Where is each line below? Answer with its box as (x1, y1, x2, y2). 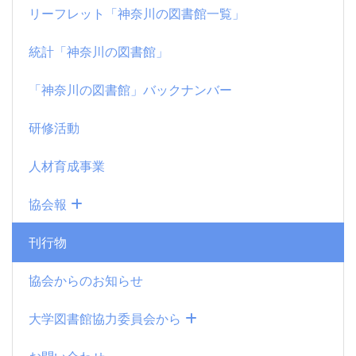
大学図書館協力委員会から (29, 310, 185, 327)
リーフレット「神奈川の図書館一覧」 (29, 5, 245, 21)
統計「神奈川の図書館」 (29, 43, 168, 60)
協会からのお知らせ (29, 272, 143, 288)
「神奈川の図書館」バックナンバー (29, 81, 232, 98)
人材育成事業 (29, 157, 105, 174)
